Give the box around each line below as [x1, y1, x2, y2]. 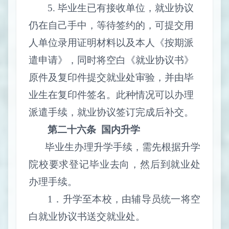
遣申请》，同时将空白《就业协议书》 [29, 54, 194, 65]
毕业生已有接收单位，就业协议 [58, 2, 194, 13]
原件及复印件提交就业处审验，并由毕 [29, 72, 194, 83]
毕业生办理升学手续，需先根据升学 [45, 141, 200, 152]
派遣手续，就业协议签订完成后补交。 [29, 106, 194, 118]
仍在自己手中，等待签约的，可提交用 [29, 19, 194, 31]
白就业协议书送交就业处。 [29, 211, 145, 222]
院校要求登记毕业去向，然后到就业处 [29, 158, 200, 170]
